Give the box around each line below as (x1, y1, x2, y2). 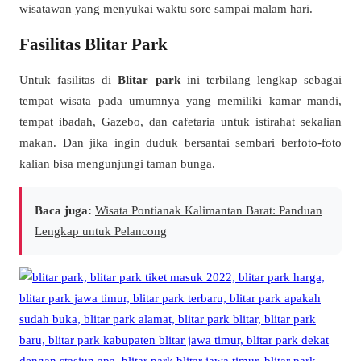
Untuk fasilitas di (19, 73, 118, 87)
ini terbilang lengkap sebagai (180, 73, 342, 87)
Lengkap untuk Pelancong (35, 223, 167, 238)
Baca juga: (35, 202, 92, 217)
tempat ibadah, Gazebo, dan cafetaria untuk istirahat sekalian (19, 114, 342, 129)
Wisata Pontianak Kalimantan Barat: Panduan (95, 202, 322, 217)
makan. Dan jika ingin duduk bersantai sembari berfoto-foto (19, 135, 342, 150)
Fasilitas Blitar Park (19, 34, 168, 54)
